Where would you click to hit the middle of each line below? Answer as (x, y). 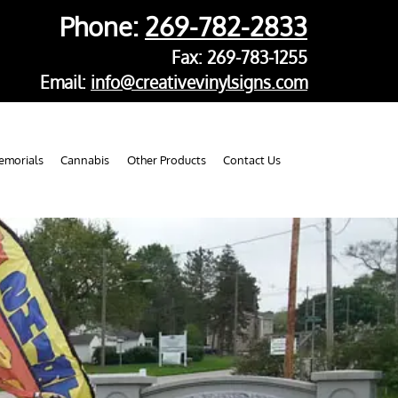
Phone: (102, 26)
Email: (65, 82)
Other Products (166, 159)
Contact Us (252, 159)
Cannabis (85, 159)
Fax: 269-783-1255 (239, 57)
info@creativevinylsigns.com (199, 82)
